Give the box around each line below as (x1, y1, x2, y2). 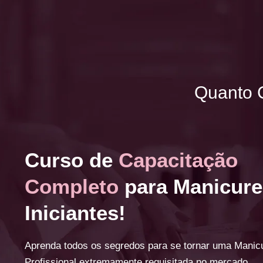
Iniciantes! (25, 201, 126, 224)
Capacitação (119, 148, 238, 171)
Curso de (25, 148, 119, 171)
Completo (25, 174, 119, 198)
